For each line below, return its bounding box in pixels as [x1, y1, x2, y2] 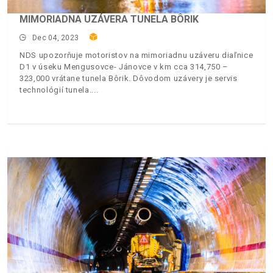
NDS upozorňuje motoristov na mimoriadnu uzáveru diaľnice [19, 50, 253, 60]
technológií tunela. [19, 85, 92, 94]
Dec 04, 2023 [32, 33, 79, 42]
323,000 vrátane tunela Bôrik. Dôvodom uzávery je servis [19, 73, 238, 83]
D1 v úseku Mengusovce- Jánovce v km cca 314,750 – [19, 62, 229, 71]
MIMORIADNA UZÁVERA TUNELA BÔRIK [19, 13, 199, 25]
